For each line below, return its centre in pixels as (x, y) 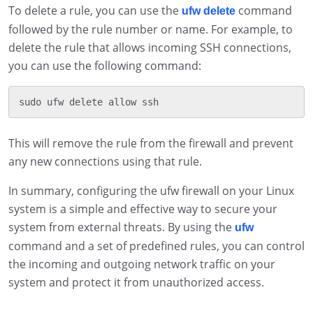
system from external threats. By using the (122, 227)
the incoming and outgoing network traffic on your (142, 264)
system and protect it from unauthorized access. (136, 282)
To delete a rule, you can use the (95, 11)
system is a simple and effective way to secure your (143, 209)
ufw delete (209, 11)
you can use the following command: (105, 66)
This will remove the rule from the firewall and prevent (151, 143)
